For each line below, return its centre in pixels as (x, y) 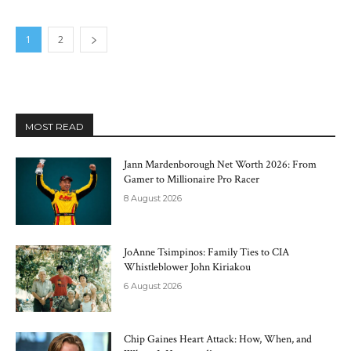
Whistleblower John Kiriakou (188, 267)
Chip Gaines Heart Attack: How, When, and (218, 340)
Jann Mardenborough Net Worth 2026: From (221, 165)
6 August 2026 (153, 286)
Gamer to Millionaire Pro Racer (192, 179)
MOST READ (54, 127)
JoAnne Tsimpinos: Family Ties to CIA (207, 252)
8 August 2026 (153, 198)
